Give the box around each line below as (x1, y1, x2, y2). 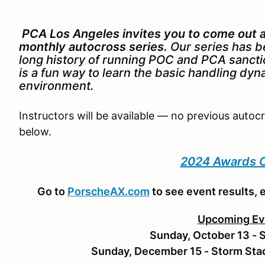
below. (19, 125, 51, 138)
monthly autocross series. (19, 40, 167, 54)
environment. (19, 79, 94, 93)
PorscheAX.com (67, 185, 150, 198)
